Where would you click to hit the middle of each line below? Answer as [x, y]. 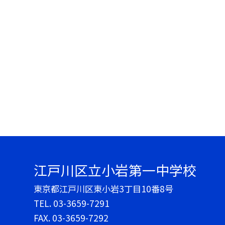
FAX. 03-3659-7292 [71, 217]
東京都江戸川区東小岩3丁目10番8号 [104, 188]
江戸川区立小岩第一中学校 [115, 170]
